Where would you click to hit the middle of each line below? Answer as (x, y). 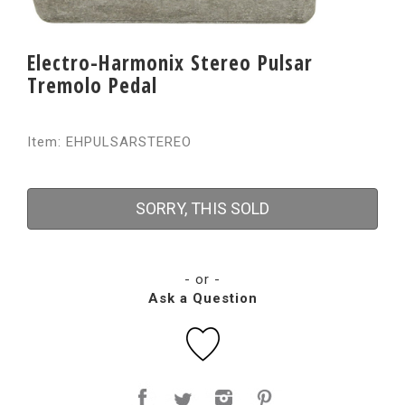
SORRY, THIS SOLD (202, 208)
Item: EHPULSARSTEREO (109, 142)
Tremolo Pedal (92, 85)
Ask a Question (202, 298)
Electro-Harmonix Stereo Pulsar (170, 62)
